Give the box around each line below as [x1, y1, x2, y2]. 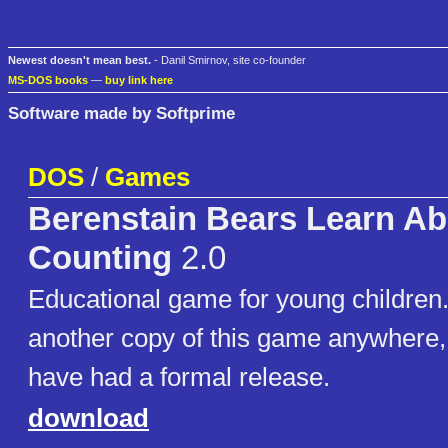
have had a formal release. [28, 362, 330, 393]
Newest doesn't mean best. [8, 54, 151, 67]
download [28, 403, 149, 434]
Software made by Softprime [8, 102, 235, 123]
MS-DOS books [8, 74, 88, 87]
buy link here [105, 74, 173, 87]
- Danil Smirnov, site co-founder [151, 54, 306, 67]
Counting [28, 240, 172, 277]
